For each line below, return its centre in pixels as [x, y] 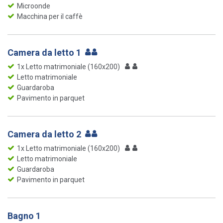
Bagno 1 [24, 216]
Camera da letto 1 [45, 52]
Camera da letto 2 [45, 134]
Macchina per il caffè [50, 16]
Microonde [34, 6]
